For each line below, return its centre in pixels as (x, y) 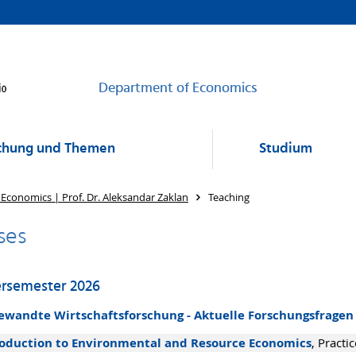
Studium (286, 149)
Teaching (229, 197)
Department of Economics (178, 89)
